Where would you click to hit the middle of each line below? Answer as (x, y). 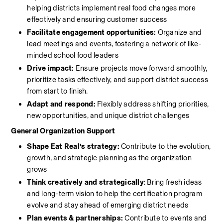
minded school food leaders (73, 55)
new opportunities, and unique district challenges (108, 115)
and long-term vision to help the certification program (114, 194)
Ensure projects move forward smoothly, (141, 68)
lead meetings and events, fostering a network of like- (114, 44)
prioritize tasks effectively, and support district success (117, 80)
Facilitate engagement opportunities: (92, 32)
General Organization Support (63, 131)
